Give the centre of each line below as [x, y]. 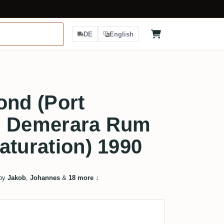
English [121, 34]
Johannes [45, 178]
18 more [81, 178]
